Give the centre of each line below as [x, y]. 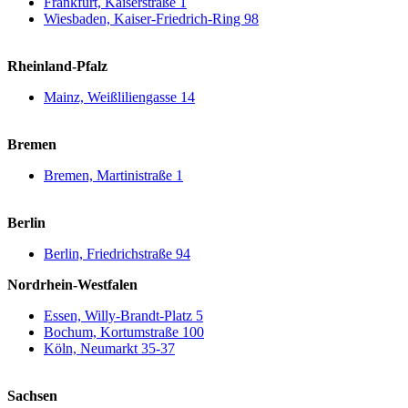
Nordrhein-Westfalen [72, 285]
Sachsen [32, 396]
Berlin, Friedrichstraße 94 [117, 254]
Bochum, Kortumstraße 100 [124, 332]
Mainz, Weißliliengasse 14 [119, 97]
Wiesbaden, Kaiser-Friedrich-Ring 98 [151, 19]
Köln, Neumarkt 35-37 [109, 348]
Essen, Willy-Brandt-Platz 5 [123, 316]
